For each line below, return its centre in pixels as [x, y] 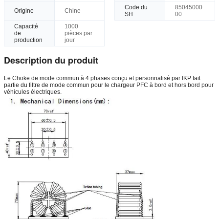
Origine [24, 11]
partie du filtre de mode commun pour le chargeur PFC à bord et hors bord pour [109, 85]
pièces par [78, 33]
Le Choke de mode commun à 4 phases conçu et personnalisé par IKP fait [102, 78]
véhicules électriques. [33, 92]
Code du [136, 7]
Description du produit [51, 60]
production [28, 40]
